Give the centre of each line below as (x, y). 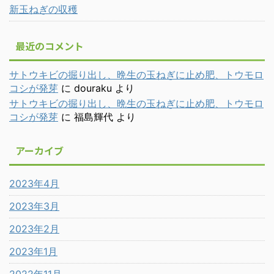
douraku (93, 88)
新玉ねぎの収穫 (43, 9)
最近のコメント (50, 46)
